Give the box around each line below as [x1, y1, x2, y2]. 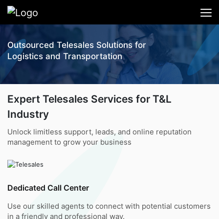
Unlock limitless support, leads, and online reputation [7, 127, 192, 137]
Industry [7, 108, 49, 121]
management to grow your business [7, 137, 131, 147]
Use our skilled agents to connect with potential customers [7, 201, 211, 211]
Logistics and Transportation [7, 51, 122, 62]
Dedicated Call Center [7, 182, 89, 193]
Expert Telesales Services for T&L [7, 93, 172, 106]
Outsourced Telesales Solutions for [7, 40, 146, 50]
